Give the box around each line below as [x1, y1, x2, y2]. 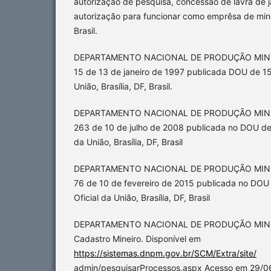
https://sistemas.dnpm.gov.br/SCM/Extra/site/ [74, 248, 256, 259]
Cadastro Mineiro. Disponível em [74, 233, 201, 244]
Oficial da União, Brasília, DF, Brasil [74, 192, 210, 203]
